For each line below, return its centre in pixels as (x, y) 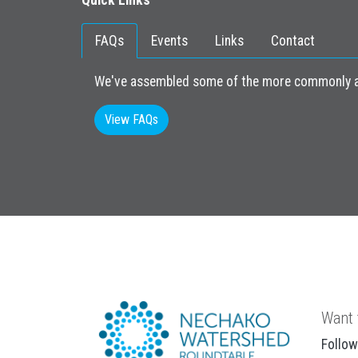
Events (169, 41)
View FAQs (131, 119)
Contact (293, 41)
